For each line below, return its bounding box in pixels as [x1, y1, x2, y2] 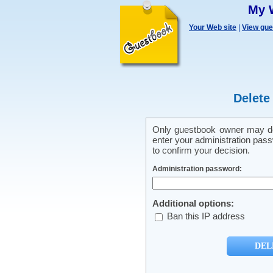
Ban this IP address [165, 211, 245, 221]
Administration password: [152, 165, 242, 173]
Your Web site [189, 23, 236, 32]
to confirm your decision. [152, 145, 250, 155]
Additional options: [152, 198, 234, 208]
